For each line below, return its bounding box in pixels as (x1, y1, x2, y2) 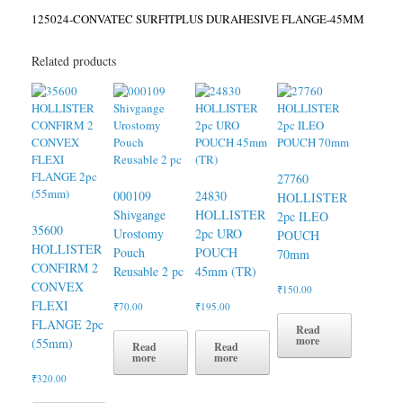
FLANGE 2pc (31, 316, 103, 334)
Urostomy (112, 225, 164, 243)
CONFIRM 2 (31, 259, 98, 277)
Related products (31, 52, 116, 70)
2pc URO (194, 225, 242, 243)
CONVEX (31, 278, 84, 296)
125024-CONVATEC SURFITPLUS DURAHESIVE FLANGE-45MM (31, 11, 364, 28)
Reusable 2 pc (112, 263, 184, 281)
